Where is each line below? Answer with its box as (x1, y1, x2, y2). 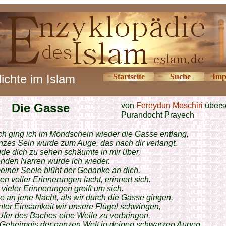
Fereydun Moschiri (136, 101, 203, 110)
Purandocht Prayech (121, 110, 194, 119)
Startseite (112, 72, 145, 81)
